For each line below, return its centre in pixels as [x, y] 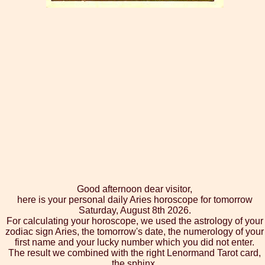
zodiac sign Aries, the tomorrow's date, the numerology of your [135, 232]
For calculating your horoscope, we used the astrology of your [135, 221]
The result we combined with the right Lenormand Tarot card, [135, 253]
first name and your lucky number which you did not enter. [135, 243]
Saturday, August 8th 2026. [135, 211]
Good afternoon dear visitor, [135, 189]
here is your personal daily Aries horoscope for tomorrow [135, 200]
